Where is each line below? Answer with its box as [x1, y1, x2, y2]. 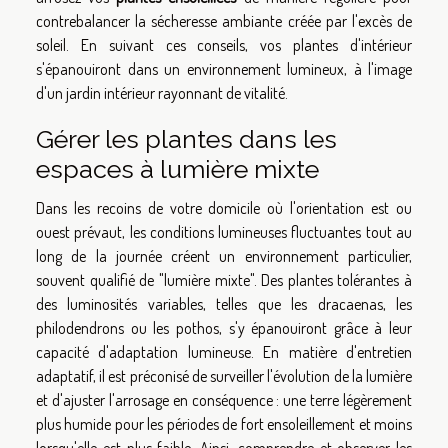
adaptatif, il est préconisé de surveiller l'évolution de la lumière [36, 365, 412, 386]
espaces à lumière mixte [36, 153, 319, 184]
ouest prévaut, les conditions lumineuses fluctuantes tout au [36, 221, 412, 242]
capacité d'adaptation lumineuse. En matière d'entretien [36, 341, 412, 362]
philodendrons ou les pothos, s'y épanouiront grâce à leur [36, 317, 412, 338]
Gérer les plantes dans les [36, 123, 337, 154]
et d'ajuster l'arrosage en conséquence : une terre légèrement [36, 389, 412, 410]
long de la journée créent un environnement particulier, [36, 245, 412, 266]
